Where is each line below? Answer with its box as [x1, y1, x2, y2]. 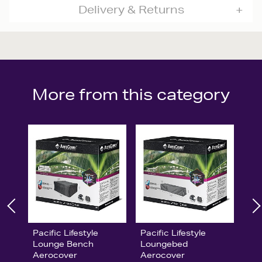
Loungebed [140, 238, 188, 249]
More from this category [32, 85, 230, 104]
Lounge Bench [33, 238, 94, 249]
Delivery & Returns [78, 3, 184, 16]
